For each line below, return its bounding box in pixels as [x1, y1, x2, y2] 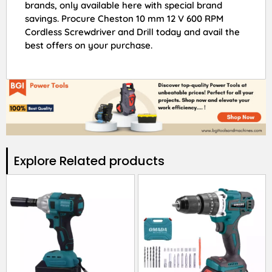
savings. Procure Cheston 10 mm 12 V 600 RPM [25, 12, 223, 24]
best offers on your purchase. [25, 39, 152, 51]
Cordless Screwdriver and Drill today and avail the [25, 25, 240, 38]
